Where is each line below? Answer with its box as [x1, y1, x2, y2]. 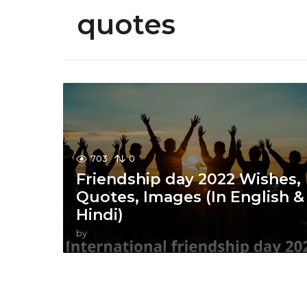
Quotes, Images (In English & [76, 188, 305, 207]
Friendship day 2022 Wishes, [76, 170, 302, 189]
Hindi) [76, 206, 124, 225]
